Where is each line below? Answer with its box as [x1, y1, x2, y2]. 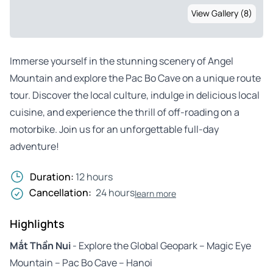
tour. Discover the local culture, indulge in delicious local [10, 88, 260, 102]
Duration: [30, 169, 76, 183]
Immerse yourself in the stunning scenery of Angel [10, 54, 233, 68]
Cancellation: [29, 185, 91, 199]
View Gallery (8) [191, 7, 252, 19]
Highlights [10, 216, 65, 231]
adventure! [10, 139, 59, 153]
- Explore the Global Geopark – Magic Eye [71, 238, 251, 252]
